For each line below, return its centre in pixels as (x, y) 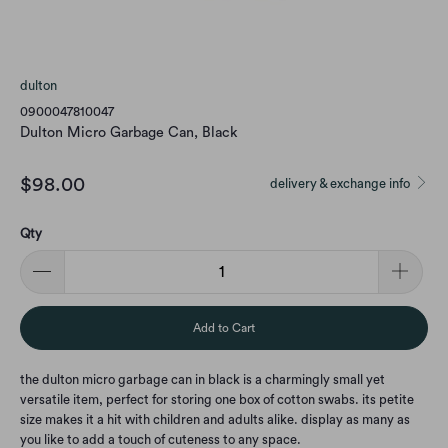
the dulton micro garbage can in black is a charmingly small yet (202, 380)
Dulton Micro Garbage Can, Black (129, 132)
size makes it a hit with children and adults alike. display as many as (215, 420)
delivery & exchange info (342, 183)
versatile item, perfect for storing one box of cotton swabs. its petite (217, 400)
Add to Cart (224, 328)
